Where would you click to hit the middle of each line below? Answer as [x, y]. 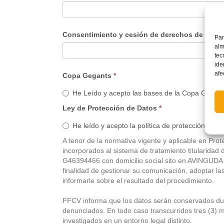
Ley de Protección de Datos [110, 108]
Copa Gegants [88, 75]
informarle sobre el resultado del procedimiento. [138, 180]
